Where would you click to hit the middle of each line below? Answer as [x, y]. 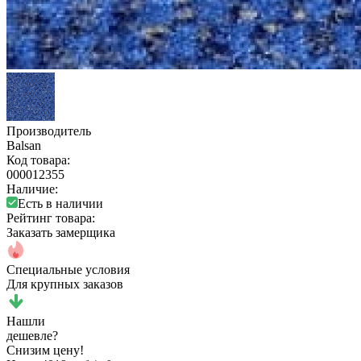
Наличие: [32, 189]
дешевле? [32, 335]
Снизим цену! [45, 350]
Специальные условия [68, 269]
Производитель [49, 131]
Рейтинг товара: [51, 218]
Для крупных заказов [65, 284]
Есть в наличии [60, 203]
